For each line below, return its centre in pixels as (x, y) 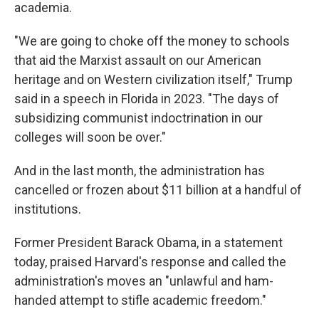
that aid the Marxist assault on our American (138, 60)
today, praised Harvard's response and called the (150, 262)
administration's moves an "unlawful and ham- (144, 281)
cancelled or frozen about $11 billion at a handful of (158, 190)
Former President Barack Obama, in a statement (148, 242)
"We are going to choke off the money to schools (152, 41)
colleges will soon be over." (90, 137)
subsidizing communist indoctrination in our (138, 118)
